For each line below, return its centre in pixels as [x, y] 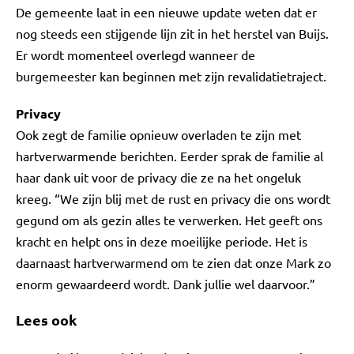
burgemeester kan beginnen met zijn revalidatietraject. [171, 76]
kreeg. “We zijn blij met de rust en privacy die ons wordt [173, 198]
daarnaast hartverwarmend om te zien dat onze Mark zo [173, 262]
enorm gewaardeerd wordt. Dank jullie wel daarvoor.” [166, 284]
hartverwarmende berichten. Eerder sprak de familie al [169, 156]
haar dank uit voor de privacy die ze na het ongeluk [158, 177]
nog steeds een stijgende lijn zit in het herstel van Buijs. [172, 33]
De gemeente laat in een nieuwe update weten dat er [166, 12]
